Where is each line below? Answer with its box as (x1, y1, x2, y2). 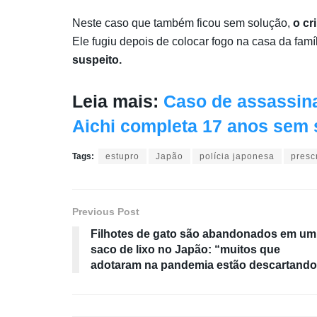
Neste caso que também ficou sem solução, (72, 16, 293, 29)
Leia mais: (72, 91, 163, 111)
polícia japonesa (200, 151, 275, 162)
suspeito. (72, 53, 122, 66)
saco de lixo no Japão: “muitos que (91, 243, 280, 256)
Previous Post (72, 206, 139, 218)
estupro (105, 151, 139, 162)
